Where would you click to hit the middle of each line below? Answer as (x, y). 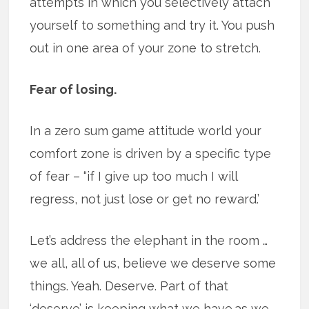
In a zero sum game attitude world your (146, 131)
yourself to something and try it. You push (152, 26)
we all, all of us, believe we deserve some (153, 263)
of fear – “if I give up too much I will (134, 177)
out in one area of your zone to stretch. (146, 48)
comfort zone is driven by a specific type (151, 154)
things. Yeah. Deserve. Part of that (129, 286)
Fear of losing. (73, 90)
